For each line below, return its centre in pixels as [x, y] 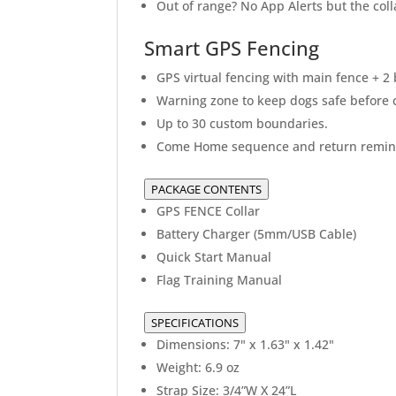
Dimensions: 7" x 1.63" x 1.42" [245, 345]
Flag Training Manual [219, 280]
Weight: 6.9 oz [198, 368]
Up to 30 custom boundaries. [242, 124]
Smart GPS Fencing [232, 48]
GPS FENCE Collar [208, 211]
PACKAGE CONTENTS [206, 190]
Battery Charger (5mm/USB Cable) [256, 234]
